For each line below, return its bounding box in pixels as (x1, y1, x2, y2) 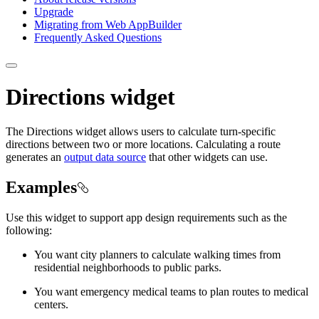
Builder (148, 19, 182, 31)
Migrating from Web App (34, 19, 148, 31)
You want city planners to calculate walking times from (34, 248, 281, 261)
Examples (6, 178, 77, 197)
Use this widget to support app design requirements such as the (6, 211, 287, 224)
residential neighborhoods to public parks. (34, 261, 221, 273)
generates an (6, 151, 64, 164)
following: (6, 224, 52, 236)
